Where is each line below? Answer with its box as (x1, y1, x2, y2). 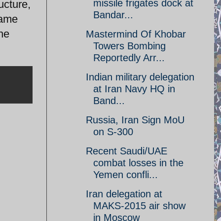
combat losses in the (93, 157, 184, 168)
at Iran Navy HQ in (93, 83, 175, 94)
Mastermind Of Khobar (86, 29, 186, 39)
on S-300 (93, 126, 133, 137)
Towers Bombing (93, 40, 166, 51)
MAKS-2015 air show (93, 200, 185, 211)
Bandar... (93, 9, 133, 20)
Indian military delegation (86, 72, 194, 82)
